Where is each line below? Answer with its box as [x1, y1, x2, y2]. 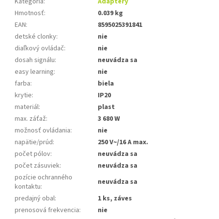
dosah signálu [15, 55, 55, 65]
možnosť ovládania [15, 125, 70, 135]
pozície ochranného [15, 172, 72, 182]
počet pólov [15, 149, 50, 159]
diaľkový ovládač [15, 43, 64, 53]
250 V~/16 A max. [98, 137, 148, 147]
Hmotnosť [15, 8, 44, 18]
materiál [15, 102, 39, 112]
